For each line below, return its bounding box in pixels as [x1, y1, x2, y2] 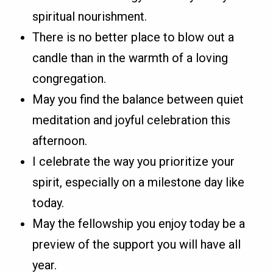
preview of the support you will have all [32, 237, 241, 252]
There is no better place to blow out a [32, 30, 235, 45]
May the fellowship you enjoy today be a [32, 216, 246, 232]
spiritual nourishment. [32, 9, 147, 24]
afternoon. [32, 133, 88, 149]
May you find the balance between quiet [32, 92, 244, 107]
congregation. [32, 71, 107, 87]
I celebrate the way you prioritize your [32, 154, 235, 169]
